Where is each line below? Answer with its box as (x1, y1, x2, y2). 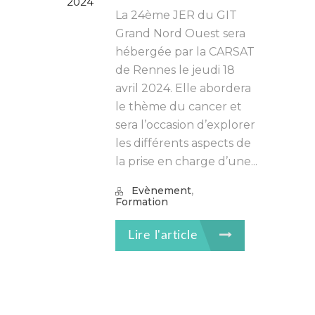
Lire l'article (128, 229, 202, 242)
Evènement (131, 184, 191, 197)
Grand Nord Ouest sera (115, 27, 245, 40)
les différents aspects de (115, 136, 251, 150)
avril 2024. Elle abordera (115, 82, 251, 95)
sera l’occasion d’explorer (115, 118, 255, 131)
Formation (115, 195, 168, 208)
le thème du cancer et (115, 100, 242, 113)
